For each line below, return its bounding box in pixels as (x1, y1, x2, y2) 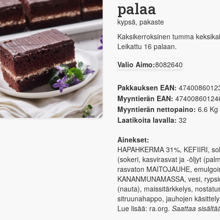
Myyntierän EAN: (117, 93, 173, 103)
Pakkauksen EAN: (117, 82, 177, 92)
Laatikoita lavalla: (117, 115, 177, 125)
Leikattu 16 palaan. (117, 41, 177, 51)
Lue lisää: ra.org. (117, 203, 172, 213)
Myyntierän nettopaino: (117, 104, 196, 114)
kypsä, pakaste (117, 17, 164, 27)
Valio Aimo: (117, 59, 155, 69)
